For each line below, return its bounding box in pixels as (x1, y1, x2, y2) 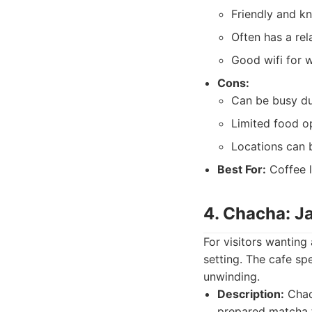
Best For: (217, 162, 266, 176)
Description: (217, 287, 284, 301)
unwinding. (203, 270, 260, 283)
